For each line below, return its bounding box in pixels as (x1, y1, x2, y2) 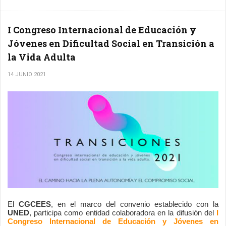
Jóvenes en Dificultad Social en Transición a (8, 37, 214, 50)
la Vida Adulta (8, 51, 76, 64)
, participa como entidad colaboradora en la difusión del (29, 209, 214, 217)
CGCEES (19, 200, 51, 209)
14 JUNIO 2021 (8, 71, 46, 78)
